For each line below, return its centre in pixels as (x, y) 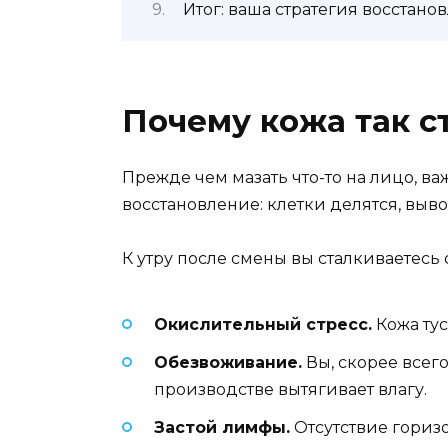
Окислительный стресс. (263, 324)
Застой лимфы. (222, 428)
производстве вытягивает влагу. (290, 390)
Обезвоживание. (228, 363)
